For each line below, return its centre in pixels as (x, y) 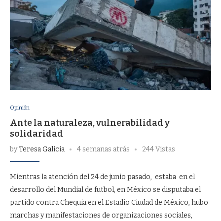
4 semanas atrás (103, 149)
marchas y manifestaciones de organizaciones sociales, (101, 215)
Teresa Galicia (42, 149)
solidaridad (37, 134)
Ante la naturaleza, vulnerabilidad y (90, 123)
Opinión (20, 108)
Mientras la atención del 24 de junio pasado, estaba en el (102, 177)
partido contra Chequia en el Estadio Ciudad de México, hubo (109, 203)
